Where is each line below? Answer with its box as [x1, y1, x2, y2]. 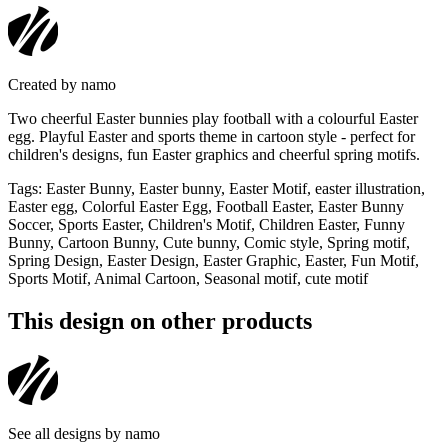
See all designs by [8, 424, 125, 442]
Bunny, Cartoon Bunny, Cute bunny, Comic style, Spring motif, [8, 233, 410, 251]
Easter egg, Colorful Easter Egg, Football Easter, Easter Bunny [8, 197, 404, 215]
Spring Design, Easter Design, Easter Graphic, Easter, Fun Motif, [8, 251, 419, 269]
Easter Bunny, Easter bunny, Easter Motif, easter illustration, [46, 179, 425, 197]
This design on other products [8, 307, 312, 334]
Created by [8, 75, 77, 93]
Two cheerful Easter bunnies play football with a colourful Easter [8, 109, 418, 127]
